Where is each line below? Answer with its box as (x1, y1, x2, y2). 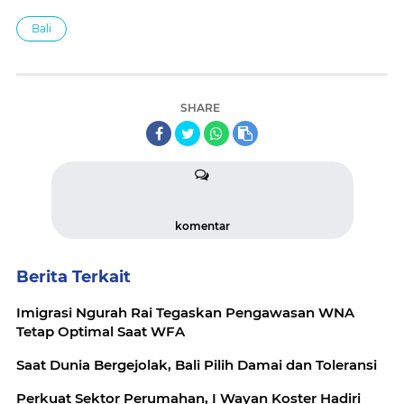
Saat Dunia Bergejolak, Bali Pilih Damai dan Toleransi (16, 355, 377, 373)
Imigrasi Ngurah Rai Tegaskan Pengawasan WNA (16, 303, 354, 321)
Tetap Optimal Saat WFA (16, 322, 185, 340)
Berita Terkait (16, 266, 131, 287)
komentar (174, 218, 230, 233)
